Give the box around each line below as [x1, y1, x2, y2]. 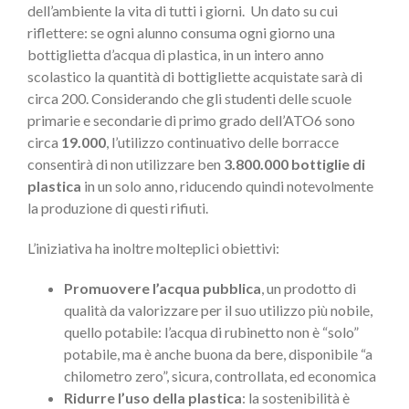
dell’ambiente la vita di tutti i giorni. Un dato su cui [27, 2, 338, 20]
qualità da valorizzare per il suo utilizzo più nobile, [64, 301, 372, 320]
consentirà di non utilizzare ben [27, 155, 224, 173]
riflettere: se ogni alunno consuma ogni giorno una [27, 24, 335, 42]
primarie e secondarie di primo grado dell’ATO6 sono [27, 111, 355, 130]
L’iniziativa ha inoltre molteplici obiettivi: [27, 239, 279, 257]
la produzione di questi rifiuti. [27, 199, 208, 217]
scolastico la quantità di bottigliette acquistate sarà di [27, 68, 362, 86]
